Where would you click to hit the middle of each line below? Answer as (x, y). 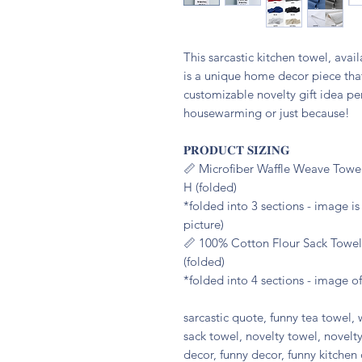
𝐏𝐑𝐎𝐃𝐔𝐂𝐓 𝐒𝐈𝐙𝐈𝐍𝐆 (237, 150)
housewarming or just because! (267, 113)
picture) (204, 224)
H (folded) (210, 187)
